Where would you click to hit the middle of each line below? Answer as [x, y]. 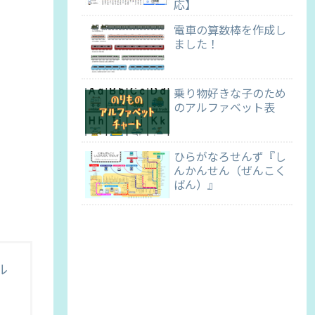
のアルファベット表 [224, 107]
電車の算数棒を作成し [230, 30]
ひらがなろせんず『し [230, 156]
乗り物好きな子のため [230, 92]
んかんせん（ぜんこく [230, 170]
